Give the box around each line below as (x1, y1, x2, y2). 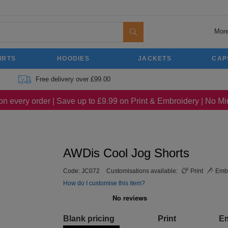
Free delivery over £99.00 (35, 75, 110, 83)
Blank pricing (63, 214, 115, 223)
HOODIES (56, 55, 90, 62)
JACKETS (137, 55, 172, 62)
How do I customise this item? (63, 180, 145, 187)
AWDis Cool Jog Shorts (63, 146, 189, 160)
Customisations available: (106, 167, 179, 175)
